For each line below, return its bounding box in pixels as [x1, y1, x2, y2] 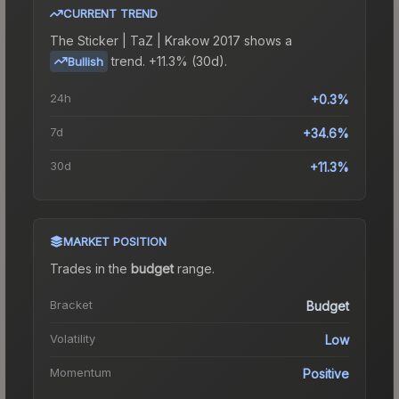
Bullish [68, 53, 103, 69]
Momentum [50, 364, 111, 379]
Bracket [50, 297, 93, 312]
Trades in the [50, 260, 131, 276]
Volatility [50, 330, 95, 346]
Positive [303, 365, 349, 381]
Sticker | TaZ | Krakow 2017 [77, 32, 240, 48]
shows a [240, 32, 292, 48]
